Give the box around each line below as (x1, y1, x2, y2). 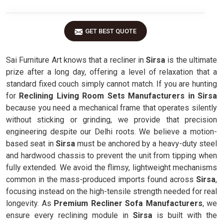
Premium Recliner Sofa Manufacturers (54, 199, 203, 208)
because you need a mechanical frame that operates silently (6, 103, 217, 112)
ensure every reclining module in (6, 211, 133, 220)
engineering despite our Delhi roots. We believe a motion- (6, 127, 217, 136)
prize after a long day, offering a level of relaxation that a (6, 67, 217, 77)
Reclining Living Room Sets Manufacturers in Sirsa (19, 91, 218, 101)
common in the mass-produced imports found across (6, 175, 194, 184)
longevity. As (6, 199, 54, 208)
